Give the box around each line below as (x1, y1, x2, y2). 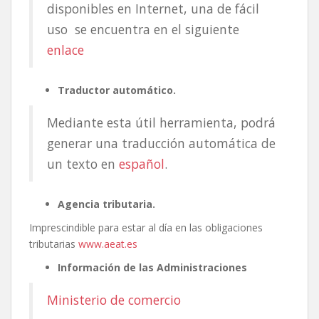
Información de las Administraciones (58, 260, 247, 274)
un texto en (47, 155, 119, 172)
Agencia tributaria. (58, 197, 155, 211)
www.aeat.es (78, 236, 137, 251)
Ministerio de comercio (47, 291, 181, 308)
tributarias (29, 236, 78, 251)
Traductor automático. (58, 83, 176, 97)
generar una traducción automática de (47, 134, 276, 152)
